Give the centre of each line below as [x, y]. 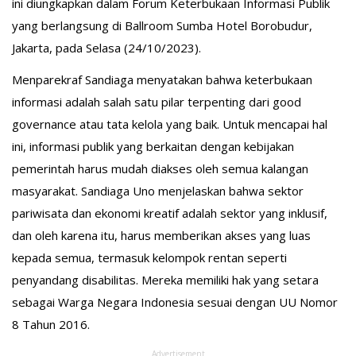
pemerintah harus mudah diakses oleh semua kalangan [160, 168]
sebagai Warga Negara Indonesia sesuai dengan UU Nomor [175, 302]
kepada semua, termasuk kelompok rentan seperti [149, 257]
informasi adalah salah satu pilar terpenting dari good [157, 102]
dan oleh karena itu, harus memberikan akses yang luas [161, 235]
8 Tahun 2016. [51, 324]
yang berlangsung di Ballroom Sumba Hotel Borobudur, [162, 25]
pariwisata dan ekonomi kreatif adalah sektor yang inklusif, [170, 213]
